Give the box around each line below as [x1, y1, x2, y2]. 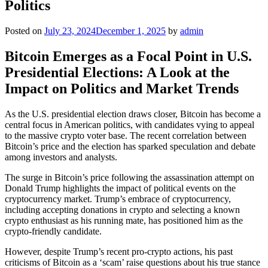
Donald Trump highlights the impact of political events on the [5, 182, 236, 193]
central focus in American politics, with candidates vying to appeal [5, 119, 254, 130]
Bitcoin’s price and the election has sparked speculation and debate [5, 141, 255, 151]
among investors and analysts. [5, 151, 117, 162]
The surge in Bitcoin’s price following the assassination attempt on [5, 172, 254, 182]
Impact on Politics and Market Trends [5, 80, 239, 96]
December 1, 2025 [96, 25, 166, 36]
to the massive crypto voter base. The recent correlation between [5, 130, 246, 141]
